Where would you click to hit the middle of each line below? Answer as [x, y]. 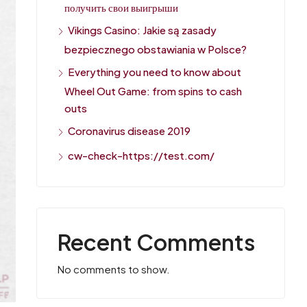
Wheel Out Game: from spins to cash [153, 91]
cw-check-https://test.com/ [141, 155]
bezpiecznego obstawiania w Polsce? [156, 49]
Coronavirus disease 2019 [129, 131]
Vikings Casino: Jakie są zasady [142, 30]
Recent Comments [156, 242]
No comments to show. [114, 269]
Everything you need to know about [155, 72]
